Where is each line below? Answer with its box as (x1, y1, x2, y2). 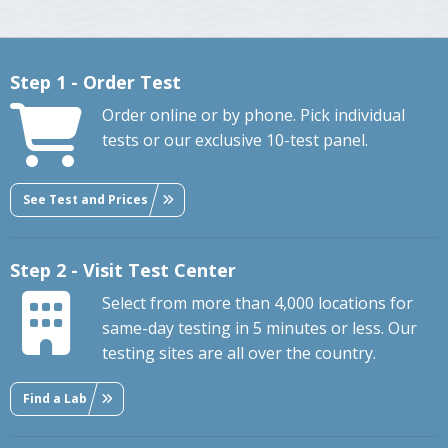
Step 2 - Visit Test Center (10, 258, 236, 283)
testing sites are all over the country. (102, 342, 376, 365)
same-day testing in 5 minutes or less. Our (102, 317, 417, 340)
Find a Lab (23, 389, 87, 407)
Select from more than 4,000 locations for (102, 292, 413, 315)
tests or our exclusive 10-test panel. (102, 129, 368, 152)
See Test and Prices (23, 190, 148, 208)
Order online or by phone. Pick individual (102, 104, 405, 127)
